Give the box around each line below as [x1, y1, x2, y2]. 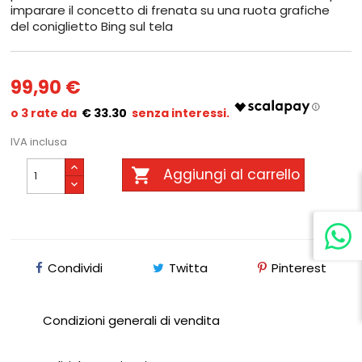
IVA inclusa [11, 134, 68, 150]
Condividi [48, 259, 103, 277]
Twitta [168, 259, 208, 277]
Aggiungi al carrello [162, 165, 300, 185]
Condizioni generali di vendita [43, 312, 221, 330]
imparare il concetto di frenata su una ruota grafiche [11, 2, 330, 19]
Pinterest [271, 259, 326, 277]
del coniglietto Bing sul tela [11, 18, 174, 36]
